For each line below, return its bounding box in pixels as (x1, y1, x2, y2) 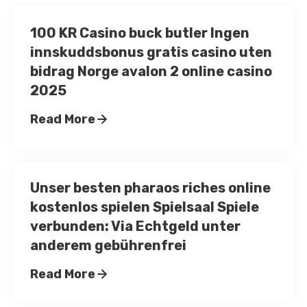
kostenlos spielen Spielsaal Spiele (30, 198, 259, 215)
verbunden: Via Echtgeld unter (30, 217, 241, 234)
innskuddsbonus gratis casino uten (30, 43, 272, 60)
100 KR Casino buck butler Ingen (30, 24, 249, 41)
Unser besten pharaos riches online (30, 179, 271, 196)
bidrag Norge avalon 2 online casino (30, 62, 272, 79)
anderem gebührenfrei (30, 236, 186, 254)
